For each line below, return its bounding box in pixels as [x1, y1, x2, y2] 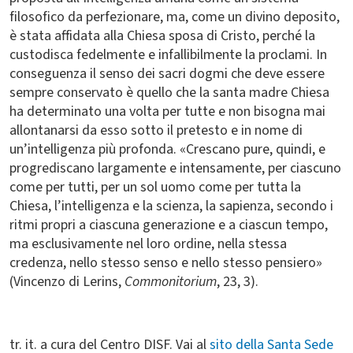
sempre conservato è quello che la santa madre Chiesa [9, 83, 329, 102]
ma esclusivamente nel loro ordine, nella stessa [9, 234, 287, 254]
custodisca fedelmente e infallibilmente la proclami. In [9, 45, 327, 65]
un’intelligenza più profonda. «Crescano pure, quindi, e [9, 139, 325, 159]
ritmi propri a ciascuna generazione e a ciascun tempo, [9, 215, 328, 235]
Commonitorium [124, 272, 217, 292]
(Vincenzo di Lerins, [9, 272, 124, 292]
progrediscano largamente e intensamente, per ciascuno [9, 158, 341, 178]
